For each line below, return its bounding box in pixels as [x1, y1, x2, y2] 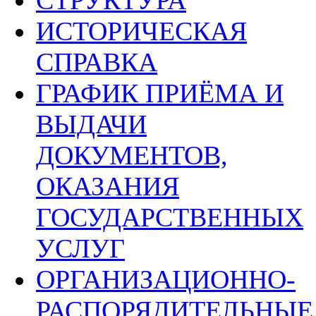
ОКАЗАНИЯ [36, 171, 179, 201]
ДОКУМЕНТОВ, [36, 140, 228, 170]
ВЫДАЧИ [36, 109, 147, 139]
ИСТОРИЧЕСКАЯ [36, 16, 247, 46]
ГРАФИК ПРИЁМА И [36, 78, 284, 108]
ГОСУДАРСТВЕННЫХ [36, 202, 303, 232]
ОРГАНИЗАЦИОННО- [36, 265, 296, 294]
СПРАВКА [36, 47, 157, 77]
